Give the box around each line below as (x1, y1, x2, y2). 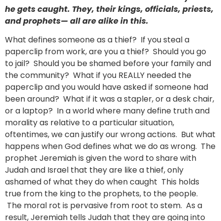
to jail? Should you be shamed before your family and (5, 58, 211, 70)
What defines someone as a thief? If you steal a (5, 34, 189, 46)
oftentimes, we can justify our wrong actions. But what (5, 129, 216, 141)
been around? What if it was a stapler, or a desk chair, (5, 93, 214, 105)
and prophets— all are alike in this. (5, 15, 148, 27)
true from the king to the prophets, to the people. (5, 188, 198, 200)
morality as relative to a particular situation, (5, 117, 174, 129)
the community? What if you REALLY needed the (5, 70, 191, 81)
